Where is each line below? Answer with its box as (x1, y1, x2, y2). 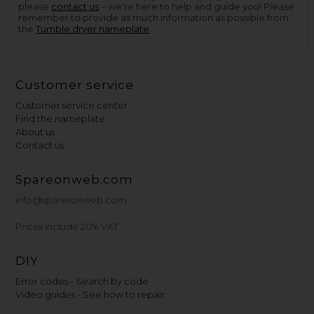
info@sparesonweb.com (15, 194, 127, 205)
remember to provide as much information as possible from (18, 12, 289, 23)
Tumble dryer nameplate (36, 23, 150, 34)
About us (15, 126, 55, 137)
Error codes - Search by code (15, 275, 149, 287)
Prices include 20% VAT (15, 221, 119, 232)
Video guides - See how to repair (15, 289, 165, 300)
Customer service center (15, 100, 128, 111)
